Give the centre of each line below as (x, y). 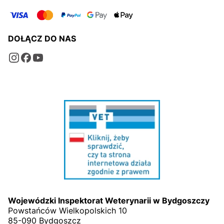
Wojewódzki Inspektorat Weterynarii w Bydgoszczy (109, 201)
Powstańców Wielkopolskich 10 (67, 211)
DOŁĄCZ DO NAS (42, 38)
